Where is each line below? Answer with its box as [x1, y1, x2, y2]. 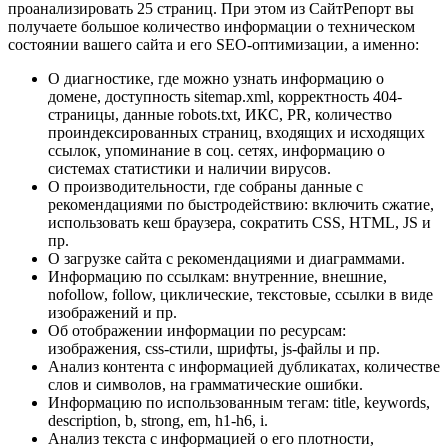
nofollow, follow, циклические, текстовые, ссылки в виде [48, 286, 433, 303]
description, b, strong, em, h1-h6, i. [48, 412, 268, 429]
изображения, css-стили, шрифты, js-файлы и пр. [48, 340, 380, 357]
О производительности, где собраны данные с [48, 178, 363, 195]
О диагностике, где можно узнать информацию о [48, 70, 384, 87]
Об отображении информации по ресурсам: [48, 322, 346, 339]
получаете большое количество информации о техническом [8, 18, 415, 35]
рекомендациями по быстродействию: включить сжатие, [48, 196, 434, 213]
